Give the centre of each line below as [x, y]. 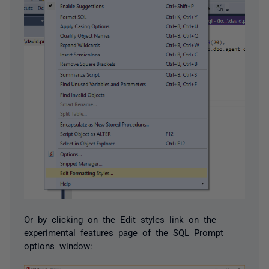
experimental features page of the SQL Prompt [124, 232]
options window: [58, 245]
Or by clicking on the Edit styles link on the [120, 219]
